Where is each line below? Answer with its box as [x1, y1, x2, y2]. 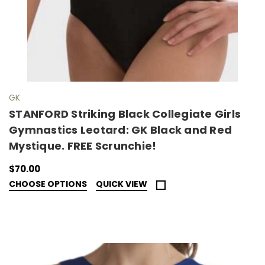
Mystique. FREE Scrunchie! [9, 138, 157, 153]
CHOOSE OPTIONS [9, 177, 87, 190]
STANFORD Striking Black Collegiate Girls [9, 106, 241, 121]
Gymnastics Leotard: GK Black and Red [9, 122, 232, 137]
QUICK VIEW [96, 177, 147, 190]
